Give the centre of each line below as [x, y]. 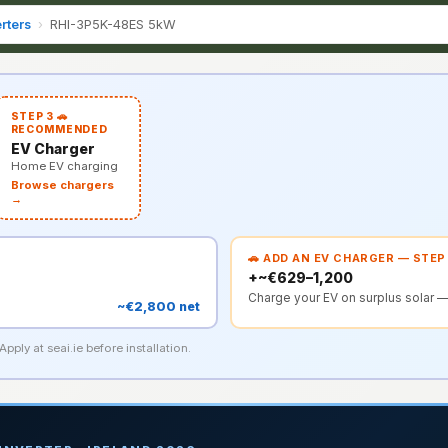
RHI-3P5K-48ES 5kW [113, 24]
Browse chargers [62, 185]
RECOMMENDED [59, 129]
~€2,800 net [159, 307]
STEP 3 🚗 [39, 116]
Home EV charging [64, 166]
